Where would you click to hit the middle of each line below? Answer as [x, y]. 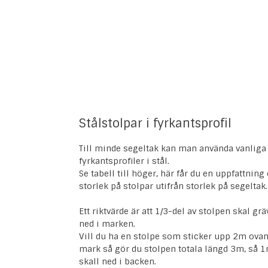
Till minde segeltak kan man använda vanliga [173, 149]
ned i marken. [107, 224]
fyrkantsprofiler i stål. [124, 161]
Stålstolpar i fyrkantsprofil [155, 124]
